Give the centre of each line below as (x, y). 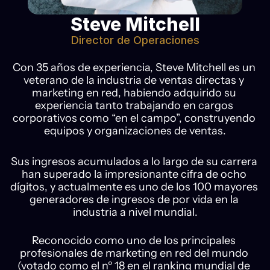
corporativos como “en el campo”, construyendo (134, 118)
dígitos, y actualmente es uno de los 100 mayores (134, 187)
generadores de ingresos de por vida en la (134, 199)
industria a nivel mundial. (135, 212)
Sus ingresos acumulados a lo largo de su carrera (134, 162)
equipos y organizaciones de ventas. (135, 131)
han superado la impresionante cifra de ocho (134, 174)
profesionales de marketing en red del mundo (134, 253)
